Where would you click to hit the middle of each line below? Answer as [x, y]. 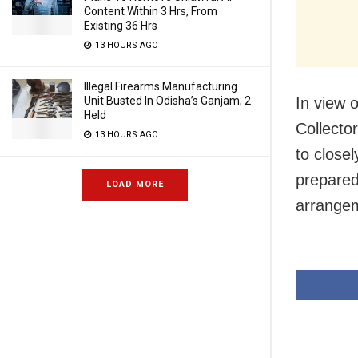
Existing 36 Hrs [121, 26]
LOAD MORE [135, 184]
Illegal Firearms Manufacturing [161, 86]
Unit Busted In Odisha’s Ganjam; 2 [167, 101]
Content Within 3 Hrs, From [151, 11]
